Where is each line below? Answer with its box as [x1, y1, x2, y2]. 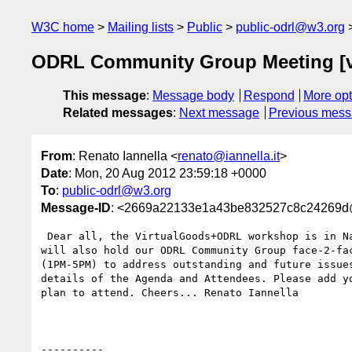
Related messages [63, 106, 173, 120]
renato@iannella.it [178, 148, 280, 163]
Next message [179, 106, 259, 120]
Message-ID [41, 200, 111, 214]
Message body [152, 89, 234, 103]
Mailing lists [108, 20, 174, 34]
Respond [243, 89, 295, 103]
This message [63, 89, 146, 103]
